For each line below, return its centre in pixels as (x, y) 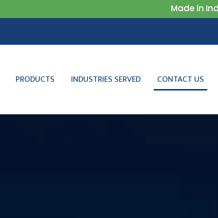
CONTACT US (181, 79)
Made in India (179, 8)
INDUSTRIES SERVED (106, 79)
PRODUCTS (35, 79)
